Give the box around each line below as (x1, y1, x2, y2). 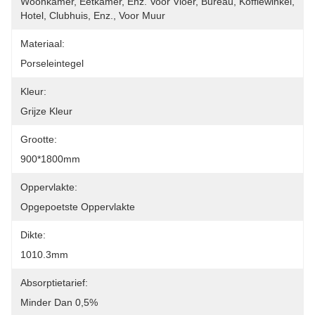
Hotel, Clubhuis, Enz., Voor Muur (20, 10, 165, 21)
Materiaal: (20, 38, 65, 49)
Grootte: (20, 134, 57, 145)
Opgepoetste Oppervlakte (20, 201, 135, 212)
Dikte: (20, 229, 46, 240)
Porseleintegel (20, 58, 84, 69)
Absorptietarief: (20, 277, 88, 288)
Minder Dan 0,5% (20, 297, 98, 308)
